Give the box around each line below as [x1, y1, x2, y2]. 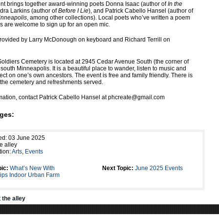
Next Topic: [102, 165, 133, 172]
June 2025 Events [135, 165, 183, 172]
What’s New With [10, 165, 55, 172]
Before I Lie [58, 7, 88, 15]
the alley [2, 195, 25, 202]
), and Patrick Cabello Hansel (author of [88, 7, 193, 15]
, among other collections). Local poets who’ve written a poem [27, 14, 190, 22]
